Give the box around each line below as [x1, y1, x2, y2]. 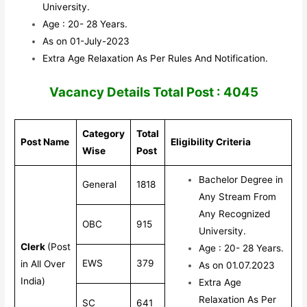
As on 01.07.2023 [199, 260, 275, 271]
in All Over [21, 258, 66, 270]
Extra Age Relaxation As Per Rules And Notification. [42, 52, 269, 64]
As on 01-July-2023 [42, 35, 130, 47]
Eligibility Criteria [171, 136, 251, 148]
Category [82, 128, 125, 140]
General [82, 179, 117, 191]
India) [21, 275, 46, 287]
